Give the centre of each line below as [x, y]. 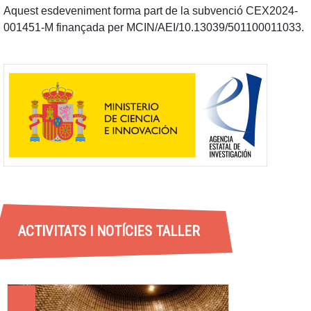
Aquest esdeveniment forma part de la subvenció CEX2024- [151, 11]
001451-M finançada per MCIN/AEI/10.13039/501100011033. [154, 28]
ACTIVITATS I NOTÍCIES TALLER [109, 231]
